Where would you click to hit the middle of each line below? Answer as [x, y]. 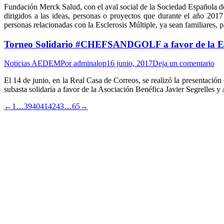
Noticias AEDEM [32, 63]
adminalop [90, 63]
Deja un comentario [183, 63]
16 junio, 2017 [129, 63]
